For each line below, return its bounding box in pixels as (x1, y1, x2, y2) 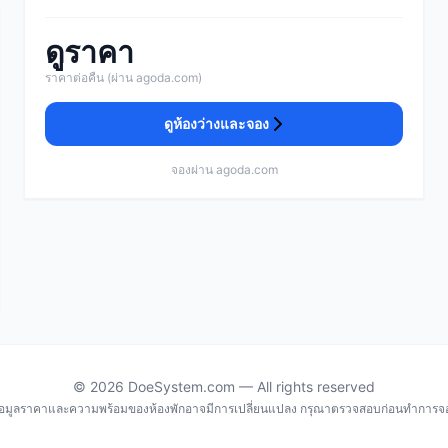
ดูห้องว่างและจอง (163, 115, 269, 133)
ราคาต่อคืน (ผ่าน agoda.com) (45, 70, 202, 86)
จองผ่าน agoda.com (170, 162, 278, 178)
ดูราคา (45, 34, 134, 71)
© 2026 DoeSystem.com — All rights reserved (73, 378, 375, 395)
